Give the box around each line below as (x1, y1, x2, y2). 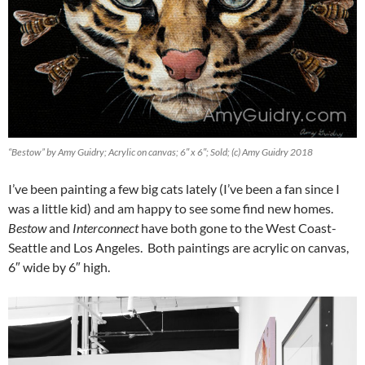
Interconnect (73, 219, 139, 235)
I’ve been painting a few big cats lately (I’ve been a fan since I (8, 180, 340, 196)
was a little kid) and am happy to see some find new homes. (8, 200, 336, 216)
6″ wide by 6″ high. (8, 258, 110, 275)
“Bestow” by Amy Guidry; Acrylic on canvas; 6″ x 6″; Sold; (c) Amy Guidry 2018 (8, 145, 313, 158)
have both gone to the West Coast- (139, 219, 336, 235)
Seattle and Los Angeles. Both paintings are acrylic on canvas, (8, 239, 349, 255)
